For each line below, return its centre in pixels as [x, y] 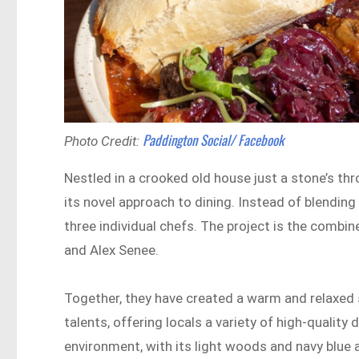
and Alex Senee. [113, 250]
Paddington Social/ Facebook [214, 140]
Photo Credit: [104, 141]
